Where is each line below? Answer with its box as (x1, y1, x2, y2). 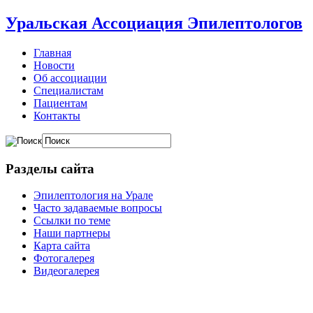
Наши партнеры (34, 227, 110, 240)
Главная (34, 46, 71, 59)
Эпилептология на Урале (34, 189, 153, 202)
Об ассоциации (34, 71, 107, 84)
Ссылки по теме (34, 214, 110, 227)
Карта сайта (34, 240, 90, 252)
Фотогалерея (34, 252, 94, 265)
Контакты (34, 109, 80, 122)
